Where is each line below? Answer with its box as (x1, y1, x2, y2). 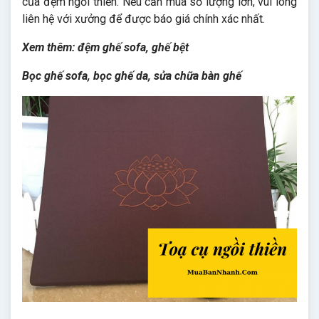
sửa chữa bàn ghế (154, 68, 241, 83)
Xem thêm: (22, 40, 78, 54)
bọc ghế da (93, 68, 148, 83)
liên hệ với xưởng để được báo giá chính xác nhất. (22, 11, 265, 26)
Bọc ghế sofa (22, 68, 88, 83)
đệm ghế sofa (78, 40, 146, 54)
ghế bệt (152, 40, 189, 54)
